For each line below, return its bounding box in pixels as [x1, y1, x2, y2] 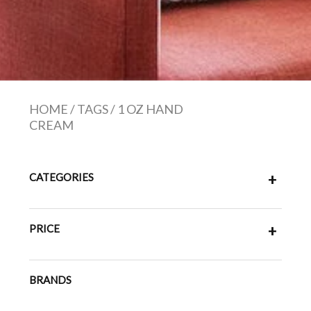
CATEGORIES [28, 171, 94, 183]
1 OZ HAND [117, 101, 183, 117]
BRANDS [28, 274, 72, 286]
